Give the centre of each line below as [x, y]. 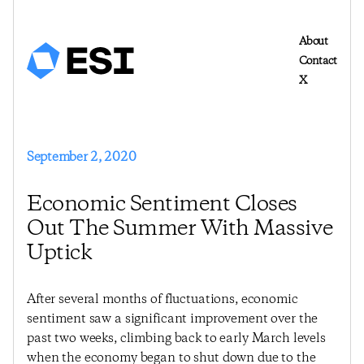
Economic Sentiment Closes [162, 205]
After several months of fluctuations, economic [162, 299]
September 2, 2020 [82, 157]
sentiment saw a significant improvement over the [173, 319]
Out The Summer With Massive [180, 229]
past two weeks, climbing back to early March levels [176, 338]
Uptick [60, 253]
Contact [318, 61]
